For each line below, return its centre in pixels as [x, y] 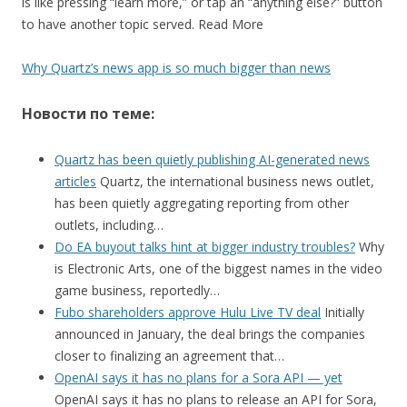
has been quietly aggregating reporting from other [202, 203]
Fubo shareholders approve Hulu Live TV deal [188, 312]
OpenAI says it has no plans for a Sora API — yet [199, 377]
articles [75, 181]
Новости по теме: [88, 114]
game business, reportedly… [137, 290]
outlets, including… [109, 225]
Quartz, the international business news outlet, [235, 181]
